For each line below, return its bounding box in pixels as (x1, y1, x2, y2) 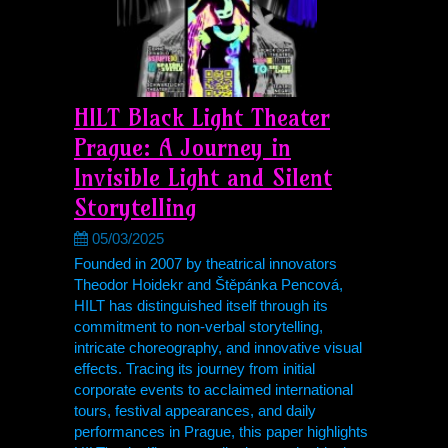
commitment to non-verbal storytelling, (74, 318, 323, 335)
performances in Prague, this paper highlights (74, 423, 368, 440)
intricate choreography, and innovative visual (74, 339, 362, 356)
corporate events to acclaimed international (74, 381, 353, 398)
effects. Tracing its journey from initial (74, 360, 315, 377)
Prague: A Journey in (74, 131, 291, 162)
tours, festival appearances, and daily (74, 402, 316, 419)
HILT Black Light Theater (74, 101, 330, 132)
